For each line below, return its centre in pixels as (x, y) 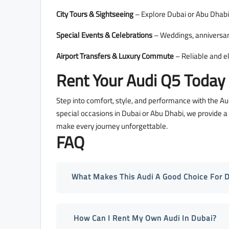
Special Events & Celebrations (104, 35)
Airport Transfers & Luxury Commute (115, 56)
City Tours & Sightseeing (95, 14)
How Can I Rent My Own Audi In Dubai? (144, 218)
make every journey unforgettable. (112, 126)
